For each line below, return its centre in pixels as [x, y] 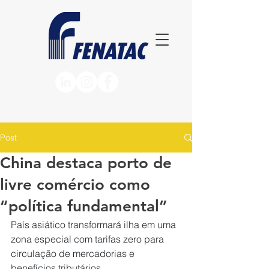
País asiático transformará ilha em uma [95, 225]
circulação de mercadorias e [74, 253]
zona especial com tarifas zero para [89, 239]
